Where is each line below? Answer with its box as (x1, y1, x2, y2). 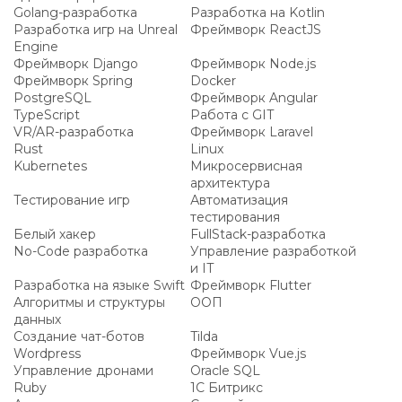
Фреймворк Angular (190, 90, 318, 106)
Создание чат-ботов (13, 328, 144, 345)
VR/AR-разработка (13, 124, 134, 140)
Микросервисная (190, 158, 302, 174)
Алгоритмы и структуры (13, 294, 165, 310)
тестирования (190, 209, 280, 225)
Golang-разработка (13, 4, 137, 21)
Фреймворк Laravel (190, 124, 313, 140)
